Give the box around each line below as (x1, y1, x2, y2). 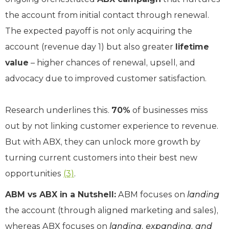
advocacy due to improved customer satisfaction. (5, 73, 207, 83)
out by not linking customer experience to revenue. (5, 121, 218, 131)
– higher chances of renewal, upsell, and (29, 57, 195, 67)
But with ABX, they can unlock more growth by (5, 136, 200, 147)
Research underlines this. (5, 105, 111, 115)
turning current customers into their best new (5, 152, 197, 163)
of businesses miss (130, 105, 208, 115)
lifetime (175, 41, 209, 52)
